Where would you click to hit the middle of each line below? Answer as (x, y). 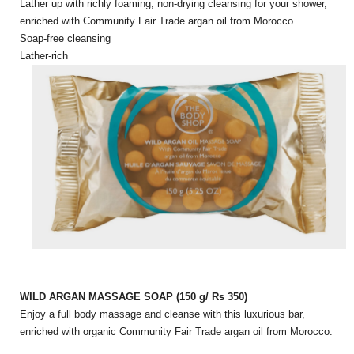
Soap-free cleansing (65, 39)
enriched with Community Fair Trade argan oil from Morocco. (158, 21)
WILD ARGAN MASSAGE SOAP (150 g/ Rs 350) (134, 297)
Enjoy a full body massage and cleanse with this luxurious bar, (162, 314)
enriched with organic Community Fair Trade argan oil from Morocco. (176, 332)
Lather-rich (44, 56)
